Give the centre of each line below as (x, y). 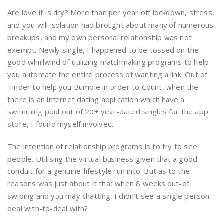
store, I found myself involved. (61, 124)
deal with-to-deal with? (48, 208)
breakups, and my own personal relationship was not (100, 37)
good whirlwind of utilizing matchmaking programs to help (108, 62)
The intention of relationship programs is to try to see (103, 146)
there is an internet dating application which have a (96, 99)
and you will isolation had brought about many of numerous (111, 25)
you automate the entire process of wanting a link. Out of (108, 74)
